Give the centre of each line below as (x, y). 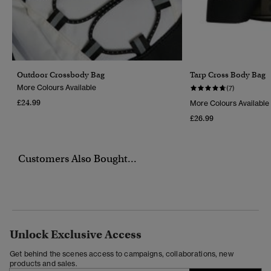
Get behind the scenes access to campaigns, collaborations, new (122, 253)
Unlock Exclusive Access (76, 234)
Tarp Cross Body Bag (228, 74)
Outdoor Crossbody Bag (61, 74)
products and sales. (44, 263)
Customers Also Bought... (77, 158)
